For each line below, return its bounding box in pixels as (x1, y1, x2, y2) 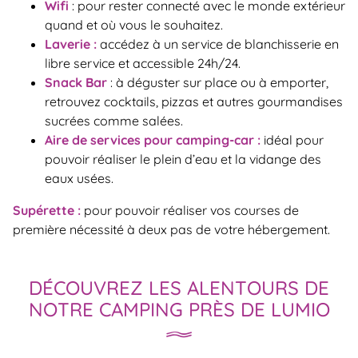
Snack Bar (45, 74, 107, 91)
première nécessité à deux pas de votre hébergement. (13, 221, 330, 238)
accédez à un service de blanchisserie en (97, 36, 339, 53)
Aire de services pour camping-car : (45, 132, 261, 149)
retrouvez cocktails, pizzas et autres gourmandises (45, 93, 343, 110)
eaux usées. (45, 170, 113, 187)
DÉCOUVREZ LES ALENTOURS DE (29, 276, 329, 300)
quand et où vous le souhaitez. (45, 17, 223, 34)
